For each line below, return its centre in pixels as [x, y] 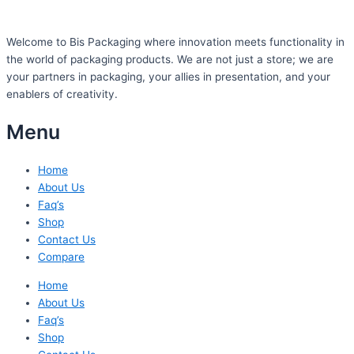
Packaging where [132, 42]
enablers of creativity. [62, 94]
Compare [61, 256]
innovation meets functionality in [260, 42]
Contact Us [67, 239]
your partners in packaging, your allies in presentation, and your [168, 77]
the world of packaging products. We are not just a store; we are [170, 60]
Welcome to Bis [47, 42]
